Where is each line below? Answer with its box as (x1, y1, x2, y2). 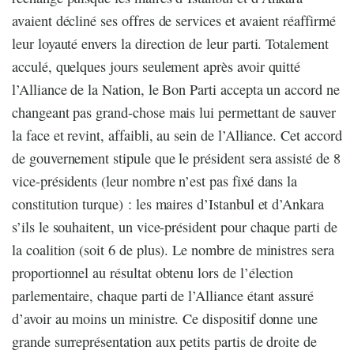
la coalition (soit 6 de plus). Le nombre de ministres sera (12, 240, 334, 260)
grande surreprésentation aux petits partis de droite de (12, 332, 317, 352)
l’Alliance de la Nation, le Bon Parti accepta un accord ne (12, 80, 340, 100)
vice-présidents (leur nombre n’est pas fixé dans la (12, 171, 298, 191)
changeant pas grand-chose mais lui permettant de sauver (12, 103, 336, 122)
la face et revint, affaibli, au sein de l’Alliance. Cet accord (12, 126, 342, 145)
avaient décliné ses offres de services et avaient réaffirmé (12, 11, 336, 31)
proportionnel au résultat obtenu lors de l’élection (12, 263, 294, 283)
